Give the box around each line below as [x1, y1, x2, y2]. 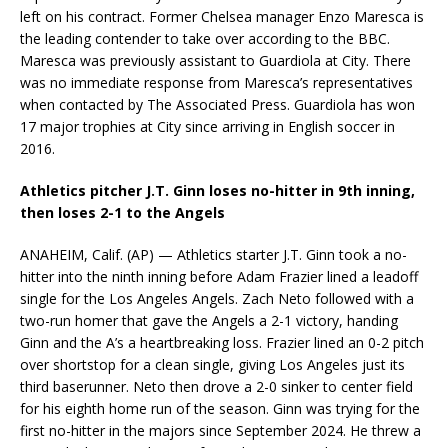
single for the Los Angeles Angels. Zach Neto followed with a [20, 289, 414, 309]
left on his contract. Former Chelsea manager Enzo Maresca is [20, 7, 424, 27]
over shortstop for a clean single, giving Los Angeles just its [20, 355, 405, 375]
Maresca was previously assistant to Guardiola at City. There [20, 51, 411, 71]
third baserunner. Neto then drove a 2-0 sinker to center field [20, 377, 413, 397]
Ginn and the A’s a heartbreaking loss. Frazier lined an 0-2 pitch [20, 333, 424, 353]
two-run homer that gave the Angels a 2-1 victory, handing [20, 311, 398, 331]
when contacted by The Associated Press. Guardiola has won [20, 95, 415, 115]
